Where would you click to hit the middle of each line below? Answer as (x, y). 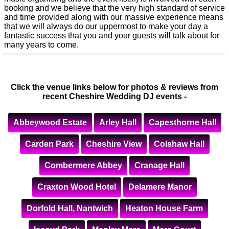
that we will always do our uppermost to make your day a (106, 26)
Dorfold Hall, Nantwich (70, 209)
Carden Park (49, 144)
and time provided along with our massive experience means (114, 17)
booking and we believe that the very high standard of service (114, 8)
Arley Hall (118, 123)
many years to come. (41, 44)
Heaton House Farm (164, 209)
